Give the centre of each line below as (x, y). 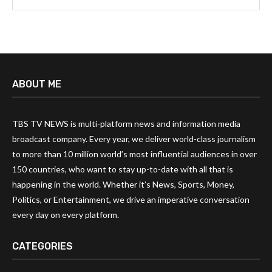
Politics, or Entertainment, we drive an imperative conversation (131, 199)
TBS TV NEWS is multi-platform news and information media (126, 124)
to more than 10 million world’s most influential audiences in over (134, 154)
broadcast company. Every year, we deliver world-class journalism (134, 139)
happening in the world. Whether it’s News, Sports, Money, (123, 184)
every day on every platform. (66, 215)
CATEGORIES (42, 246)
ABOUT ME (37, 84)
